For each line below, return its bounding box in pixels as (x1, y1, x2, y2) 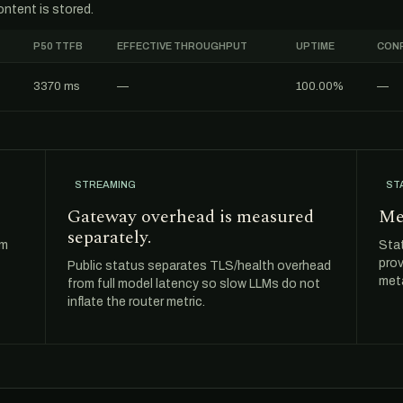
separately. (67, 224, 151, 251)
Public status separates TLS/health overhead (67, 259, 331, 273)
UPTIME (296, 40, 335, 51)
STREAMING (75, 179, 136, 190)
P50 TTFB (33, 40, 83, 51)
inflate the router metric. (67, 295, 205, 309)
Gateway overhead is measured (67, 203, 314, 230)
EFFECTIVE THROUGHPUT (117, 40, 247, 51)
